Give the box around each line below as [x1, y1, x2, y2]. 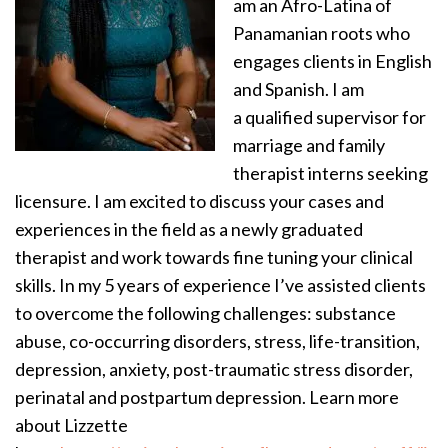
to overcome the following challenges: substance [15, 301, 396, 324]
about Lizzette [15, 413, 128, 436]
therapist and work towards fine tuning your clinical [15, 245, 413, 268]
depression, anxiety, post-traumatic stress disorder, [15, 357, 413, 380]
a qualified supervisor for [233, 105, 426, 128]
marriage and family [233, 133, 385, 156]
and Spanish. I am [233, 77, 364, 100]
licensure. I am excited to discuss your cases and [15, 189, 384, 212]
